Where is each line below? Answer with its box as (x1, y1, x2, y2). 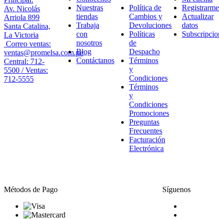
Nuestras (76, 3, 103, 12)
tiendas (76, 12, 98, 21)
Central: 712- (4, 57, 44, 66)
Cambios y (129, 12, 162, 21)
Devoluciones (129, 21, 172, 29)
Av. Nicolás (4, 4, 40, 13)
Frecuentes (129, 126, 162, 135)
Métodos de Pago (4, 185, 58, 194)
